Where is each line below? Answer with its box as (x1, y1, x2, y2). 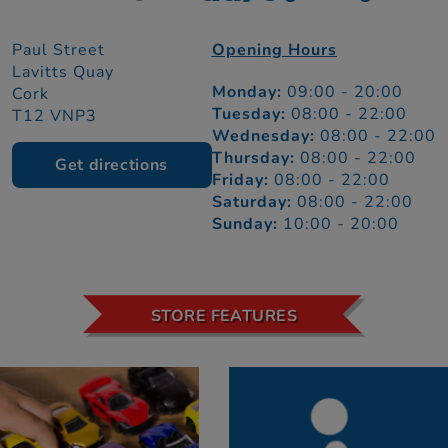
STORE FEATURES (150, 305, 298, 328)
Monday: (211, 81, 287, 104)
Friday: (211, 169, 274, 192)
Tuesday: (211, 103, 291, 126)
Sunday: (211, 213, 283, 236)
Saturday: (211, 191, 297, 214)
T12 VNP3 (11, 105, 97, 128)
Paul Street (11, 39, 105, 62)
